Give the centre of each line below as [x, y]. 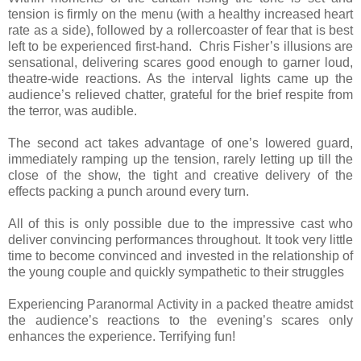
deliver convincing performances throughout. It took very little [180, 239]
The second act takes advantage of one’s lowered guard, [180, 143]
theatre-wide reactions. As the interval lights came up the [180, 78]
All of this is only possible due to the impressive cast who [180, 223]
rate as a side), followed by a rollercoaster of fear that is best [180, 30]
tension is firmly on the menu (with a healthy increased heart [180, 14]
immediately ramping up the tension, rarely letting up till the [180, 159]
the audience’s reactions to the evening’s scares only [180, 320]
